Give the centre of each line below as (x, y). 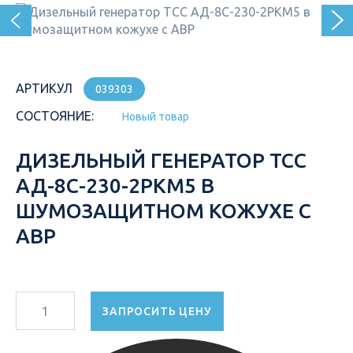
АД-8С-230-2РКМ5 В (115, 186)
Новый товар (156, 117)
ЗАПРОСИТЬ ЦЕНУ (157, 311)
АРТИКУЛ (44, 88)
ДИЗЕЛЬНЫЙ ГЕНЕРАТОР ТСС (161, 160)
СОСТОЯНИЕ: (55, 116)
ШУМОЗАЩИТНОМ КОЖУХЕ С (163, 211)
